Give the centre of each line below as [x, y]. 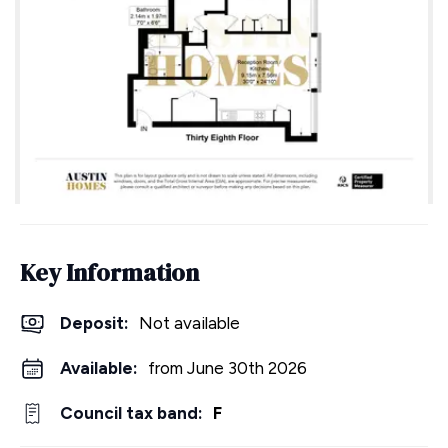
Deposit [92, 323]
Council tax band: [131, 413]
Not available [189, 323]
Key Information [109, 273]
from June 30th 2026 [227, 368]
